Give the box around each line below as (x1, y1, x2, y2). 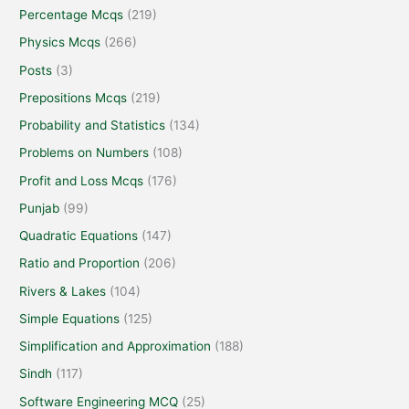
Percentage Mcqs (19, 7, 124, 23)
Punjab (19, 200, 60, 215)
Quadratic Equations (19, 228, 139, 244)
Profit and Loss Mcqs (19, 173, 144, 188)
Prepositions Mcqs (19, 89, 128, 105)
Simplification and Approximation (19, 339, 212, 354)
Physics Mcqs (19, 35, 101, 50)
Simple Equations (19, 310, 121, 326)
